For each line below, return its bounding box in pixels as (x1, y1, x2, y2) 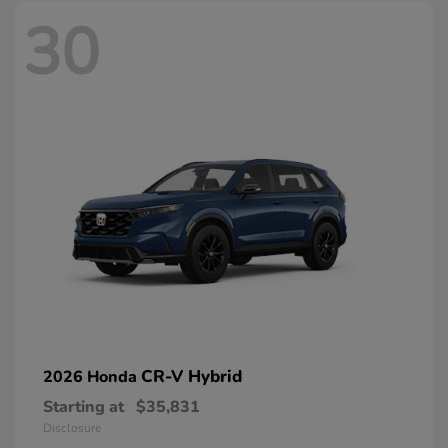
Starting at (43, 395, 124, 418)
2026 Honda (43, 365, 141, 388)
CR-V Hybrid (141, 364, 242, 388)
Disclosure (43, 419, 101, 436)
